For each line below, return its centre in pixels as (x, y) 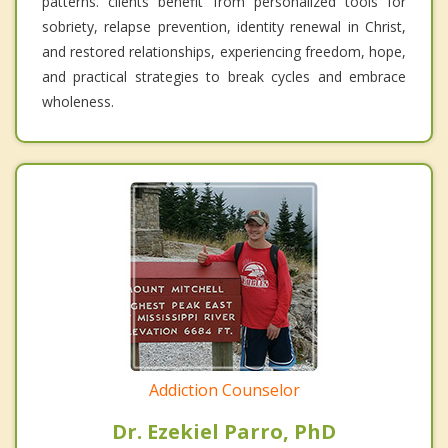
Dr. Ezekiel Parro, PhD (224, 431)
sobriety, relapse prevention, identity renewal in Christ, (224, 26)
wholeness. (78, 101)
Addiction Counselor (224, 389)
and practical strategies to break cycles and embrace (224, 76)
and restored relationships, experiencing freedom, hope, (224, 51)
